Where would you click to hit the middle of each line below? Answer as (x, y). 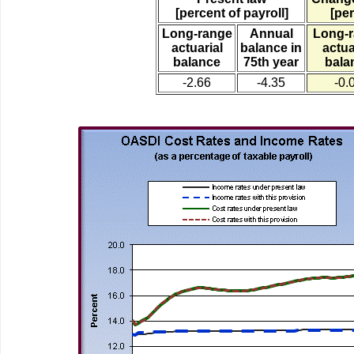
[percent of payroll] (232, 13)
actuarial (197, 48)
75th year (271, 62)
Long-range (197, 34)
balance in (271, 48)
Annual (271, 34)
